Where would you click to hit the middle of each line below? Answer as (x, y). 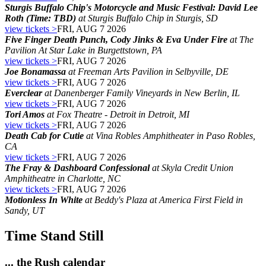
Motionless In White (44, 200)
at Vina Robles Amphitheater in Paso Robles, (170, 136)
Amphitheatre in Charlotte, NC (63, 179)
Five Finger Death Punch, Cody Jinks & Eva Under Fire (116, 40)
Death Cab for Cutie (44, 136)
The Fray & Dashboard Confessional (77, 168)
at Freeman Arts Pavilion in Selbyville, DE (147, 72)
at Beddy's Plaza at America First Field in (163, 200)
